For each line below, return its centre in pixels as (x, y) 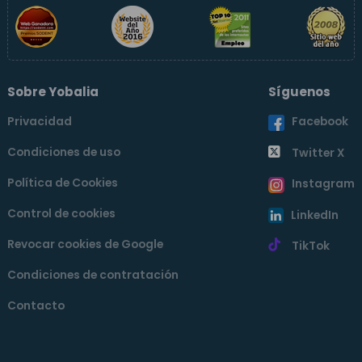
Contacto (36, 306)
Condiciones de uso (64, 153)
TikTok (311, 246)
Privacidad (40, 122)
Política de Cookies (63, 183)
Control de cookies (61, 214)
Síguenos (299, 92)
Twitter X (318, 153)
